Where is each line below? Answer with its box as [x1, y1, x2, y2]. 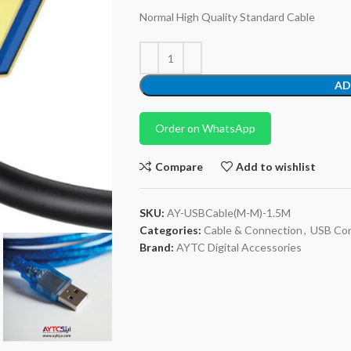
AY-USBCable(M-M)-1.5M [166, 206, 291, 219]
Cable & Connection [203, 223, 302, 237]
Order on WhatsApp [154, 121, 255, 135]
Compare [154, 159, 203, 173]
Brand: [139, 241, 176, 254]
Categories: [139, 223, 201, 237]
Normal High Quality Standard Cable [139, 10, 315, 24]
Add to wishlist [236, 159, 317, 173]
